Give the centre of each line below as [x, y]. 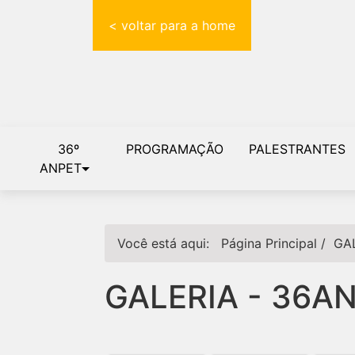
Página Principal [269, 243]
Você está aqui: [167, 243]
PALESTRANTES [297, 149]
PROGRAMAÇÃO [174, 149]
